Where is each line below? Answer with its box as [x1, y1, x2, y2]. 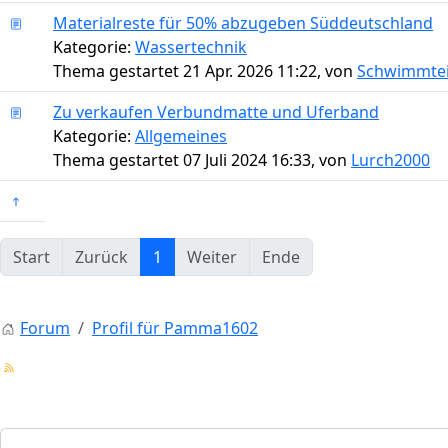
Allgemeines [135, 124, 227, 147]
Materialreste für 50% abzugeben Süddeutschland [53, 11, 433, 34]
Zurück [75, 245, 128, 268]
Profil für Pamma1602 [92, 316, 258, 339]
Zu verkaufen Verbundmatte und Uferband [53, 100, 379, 123]
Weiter [187, 245, 237, 268]
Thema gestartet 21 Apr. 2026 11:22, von [53, 59, 357, 82]
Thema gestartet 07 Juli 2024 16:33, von [53, 148, 351, 171]
